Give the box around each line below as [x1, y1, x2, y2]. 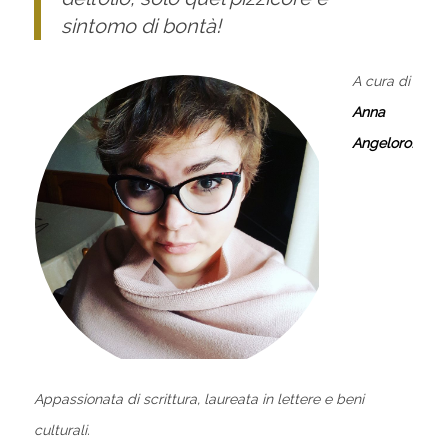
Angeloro [351, 135, 411, 152]
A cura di [351, 73, 410, 90]
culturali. [33, 422, 90, 439]
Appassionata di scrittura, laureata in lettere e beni [33, 391, 364, 408]
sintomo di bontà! [60, 14, 221, 39]
